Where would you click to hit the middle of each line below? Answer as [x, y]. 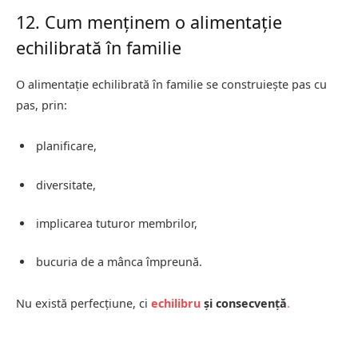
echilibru [176, 303]
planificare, [66, 146]
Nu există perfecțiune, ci [84, 303]
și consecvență [244, 303]
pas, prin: [42, 105]
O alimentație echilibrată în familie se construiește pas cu [171, 84]
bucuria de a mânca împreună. [119, 261]
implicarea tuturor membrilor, [117, 223]
